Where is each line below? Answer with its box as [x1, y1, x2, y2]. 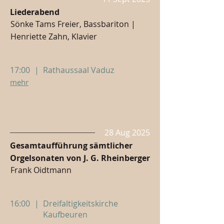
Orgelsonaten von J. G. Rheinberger [10, 152, 150, 163]
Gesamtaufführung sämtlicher [10, 140, 132, 151]
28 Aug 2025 [104, 127, 150, 138]
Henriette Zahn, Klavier [10, 31, 97, 42]
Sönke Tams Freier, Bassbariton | [10, 18, 135, 29]
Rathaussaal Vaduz [43, 64, 114, 75]
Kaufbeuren [43, 209, 87, 220]
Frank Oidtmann [10, 164, 71, 175]
